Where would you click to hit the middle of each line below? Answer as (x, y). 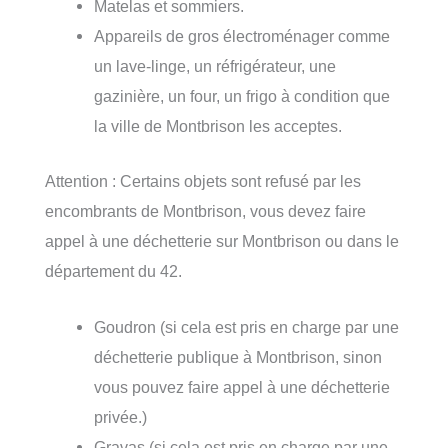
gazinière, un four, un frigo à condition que (242, 96)
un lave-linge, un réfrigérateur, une (215, 66)
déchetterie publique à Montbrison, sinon (238, 356)
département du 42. (113, 270)
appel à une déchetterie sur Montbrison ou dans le (222, 240)
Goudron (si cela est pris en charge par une (247, 326)
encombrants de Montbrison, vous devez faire (205, 210)
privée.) (121, 416)
